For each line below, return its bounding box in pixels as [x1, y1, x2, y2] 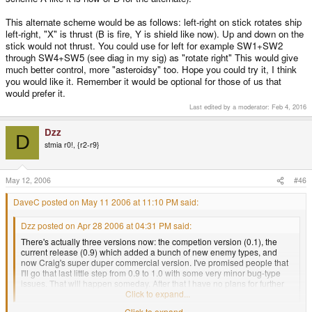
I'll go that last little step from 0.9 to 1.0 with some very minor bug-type [21, 267, 281, 279]
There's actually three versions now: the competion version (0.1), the [21, 235, 277, 248]
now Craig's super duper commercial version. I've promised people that [21, 256, 288, 269]
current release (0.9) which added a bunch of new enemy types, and [21, 246, 277, 258]
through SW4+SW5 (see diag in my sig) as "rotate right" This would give [6, 51, 298, 65]
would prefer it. [6, 86, 65, 100]
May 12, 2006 [6, 175, 51, 186]
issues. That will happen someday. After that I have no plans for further [21, 277, 284, 290]
